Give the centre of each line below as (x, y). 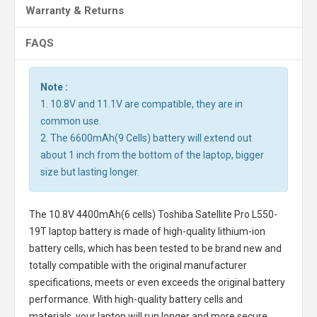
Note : (54, 87)
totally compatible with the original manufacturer (138, 265)
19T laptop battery (70, 231)
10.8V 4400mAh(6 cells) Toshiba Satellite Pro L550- (163, 214)
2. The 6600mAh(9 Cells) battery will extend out (146, 138)
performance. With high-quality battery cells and (136, 299)
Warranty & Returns (75, 11)
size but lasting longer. (90, 172)
